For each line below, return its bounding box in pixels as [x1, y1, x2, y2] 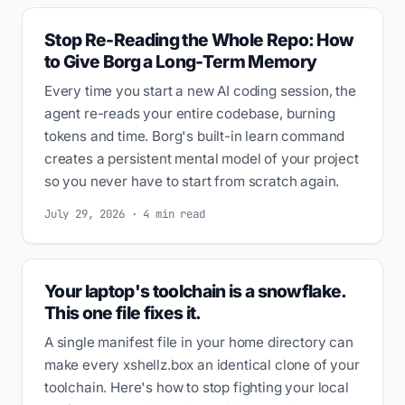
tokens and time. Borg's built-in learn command [44, 127, 345, 145]
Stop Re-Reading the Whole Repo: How [44, 28, 354, 51]
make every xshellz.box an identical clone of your [44, 355, 360, 373]
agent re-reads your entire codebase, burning [44, 104, 335, 122]
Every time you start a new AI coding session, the [44, 81, 356, 99]
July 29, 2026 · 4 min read [44, 205, 205, 221]
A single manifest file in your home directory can [44, 333, 353, 351]
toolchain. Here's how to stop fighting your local [44, 378, 349, 396]
